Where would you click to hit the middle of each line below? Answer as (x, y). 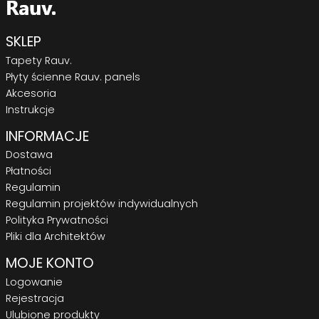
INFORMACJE (47, 136)
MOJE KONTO (50, 263)
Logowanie (34, 282)
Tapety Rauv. (39, 60)
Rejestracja (35, 298)
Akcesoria (31, 93)
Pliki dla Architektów (56, 237)
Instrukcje (30, 109)
